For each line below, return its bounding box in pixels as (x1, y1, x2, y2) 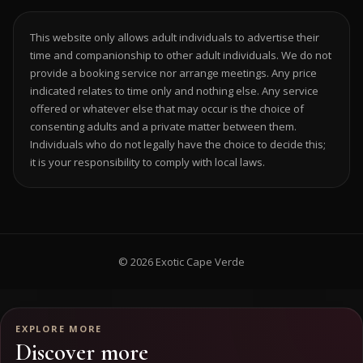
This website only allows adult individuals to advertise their (30, 30, 319, 45)
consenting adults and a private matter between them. (30, 119, 297, 134)
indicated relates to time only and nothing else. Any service (30, 83, 318, 98)
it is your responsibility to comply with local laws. (30, 155, 265, 169)
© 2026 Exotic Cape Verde (118, 254, 245, 269)
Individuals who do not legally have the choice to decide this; (30, 137, 326, 152)
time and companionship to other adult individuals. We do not (30, 48, 331, 62)
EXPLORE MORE (15, 322, 103, 335)
